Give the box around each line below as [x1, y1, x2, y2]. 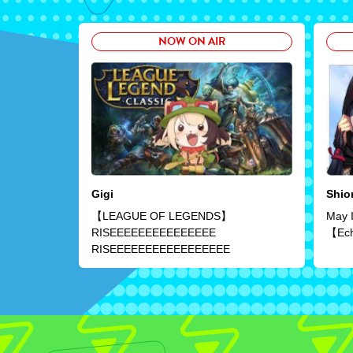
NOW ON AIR [158, 32, 225, 50]
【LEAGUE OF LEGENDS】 [91, 210, 232, 223]
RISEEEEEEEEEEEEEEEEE [91, 243, 230, 256]
